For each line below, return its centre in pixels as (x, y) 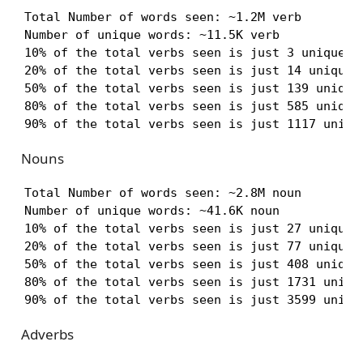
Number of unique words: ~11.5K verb (152, 34)
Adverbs (47, 335)
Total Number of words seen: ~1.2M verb (162, 17)
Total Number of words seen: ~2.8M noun (162, 192)
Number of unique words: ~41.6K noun (152, 210)
